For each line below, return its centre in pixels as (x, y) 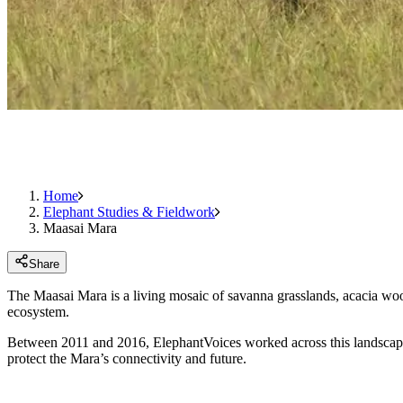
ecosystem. (38, 311)
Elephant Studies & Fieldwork (129, 211)
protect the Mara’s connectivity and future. (127, 358)
